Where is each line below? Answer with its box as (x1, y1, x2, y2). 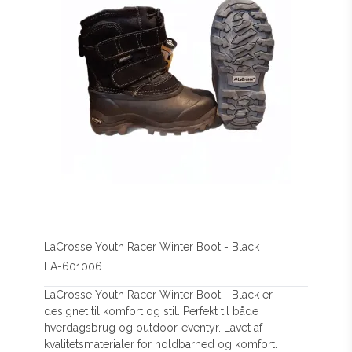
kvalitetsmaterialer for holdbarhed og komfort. (44, 337, 278, 350)
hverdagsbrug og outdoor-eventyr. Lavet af (44, 321, 263, 334)
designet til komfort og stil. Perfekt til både (44, 304, 259, 317)
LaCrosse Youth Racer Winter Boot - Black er (44, 288, 273, 301)
